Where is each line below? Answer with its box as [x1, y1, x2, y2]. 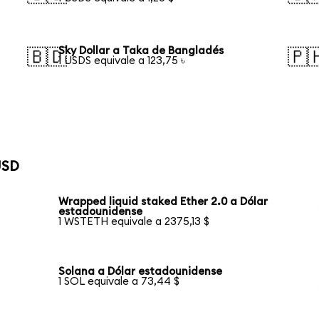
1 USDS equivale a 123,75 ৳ [58, 55, 186, 66]
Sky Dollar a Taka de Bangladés [58, 45, 224, 56]
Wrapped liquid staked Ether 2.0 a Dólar [58, 197, 268, 208]
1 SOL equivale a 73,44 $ [58, 276, 180, 288]
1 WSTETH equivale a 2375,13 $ [58, 216, 210, 228]
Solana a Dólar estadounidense [58, 266, 223, 278]
